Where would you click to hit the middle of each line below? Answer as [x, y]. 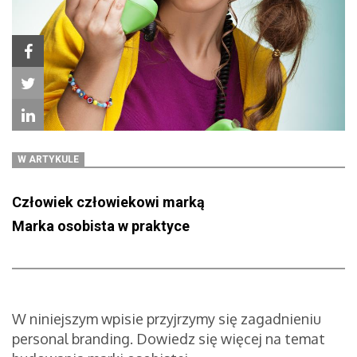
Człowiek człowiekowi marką [108, 202]
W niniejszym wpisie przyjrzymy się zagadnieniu [167, 319]
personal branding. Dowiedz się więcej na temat [169, 339]
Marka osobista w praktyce [101, 226]
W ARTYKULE [49, 160]
